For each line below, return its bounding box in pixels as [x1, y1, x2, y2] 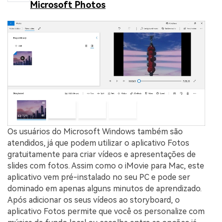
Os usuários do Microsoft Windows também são [7, 127, 183, 137]
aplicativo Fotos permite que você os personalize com [7, 207, 205, 217]
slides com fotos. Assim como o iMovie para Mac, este [7, 161, 204, 171]
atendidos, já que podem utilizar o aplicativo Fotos [7, 138, 189, 148]
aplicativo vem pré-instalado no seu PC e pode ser [7, 172, 190, 182]
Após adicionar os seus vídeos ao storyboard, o [7, 195, 180, 205]
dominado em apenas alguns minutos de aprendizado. [7, 184, 202, 194]
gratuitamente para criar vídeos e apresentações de [7, 150, 196, 160]
